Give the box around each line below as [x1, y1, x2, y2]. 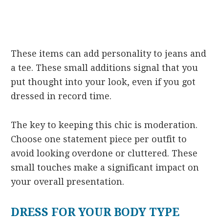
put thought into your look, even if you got [11, 76, 196, 87]
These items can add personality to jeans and [11, 48, 207, 59]
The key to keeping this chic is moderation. [11, 119, 198, 130]
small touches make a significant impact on [11, 162, 199, 173]
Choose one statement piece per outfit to [11, 133, 187, 144]
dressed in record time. [11, 90, 112, 101]
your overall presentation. [11, 176, 125, 187]
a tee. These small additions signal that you [11, 62, 198, 73]
